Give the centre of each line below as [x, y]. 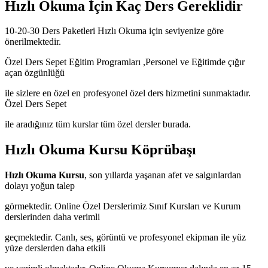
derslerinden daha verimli [52, 217]
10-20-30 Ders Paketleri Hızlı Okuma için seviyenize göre [114, 31]
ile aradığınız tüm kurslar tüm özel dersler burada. [98, 124]
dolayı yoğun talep [40, 186]
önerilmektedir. [33, 42]
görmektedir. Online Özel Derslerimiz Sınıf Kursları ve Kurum [123, 206]
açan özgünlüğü [35, 73]
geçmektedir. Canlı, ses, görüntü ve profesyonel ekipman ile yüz [125, 237]
